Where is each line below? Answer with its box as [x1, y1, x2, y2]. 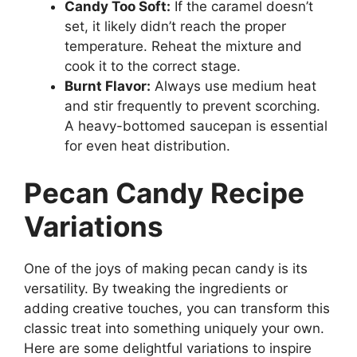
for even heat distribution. [65, 137, 230, 154]
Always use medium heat [151, 77, 316, 94]
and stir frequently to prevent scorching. [65, 97, 320, 114]
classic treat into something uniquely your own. [24, 320, 324, 337]
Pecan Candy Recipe [24, 176, 304, 210]
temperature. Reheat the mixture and [65, 37, 302, 54]
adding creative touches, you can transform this [24, 300, 330, 317]
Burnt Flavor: [65, 77, 151, 94]
